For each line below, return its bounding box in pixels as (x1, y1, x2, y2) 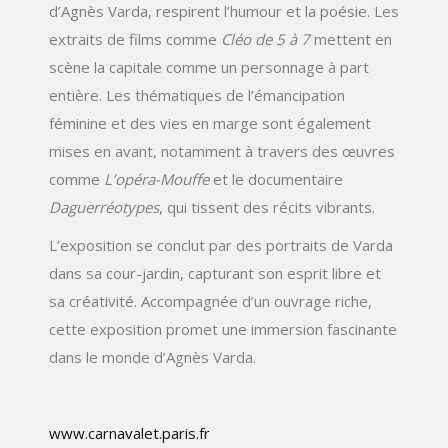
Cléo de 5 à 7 (221, 28, 310, 49)
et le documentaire (209, 168, 343, 189)
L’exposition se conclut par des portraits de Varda (49, 234, 393, 255)
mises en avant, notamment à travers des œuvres (49, 140, 395, 161)
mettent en (310, 28, 392, 49)
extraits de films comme (49, 28, 221, 49)
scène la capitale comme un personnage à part (49, 56, 369, 77)
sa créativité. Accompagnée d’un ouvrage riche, (49, 290, 372, 311)
